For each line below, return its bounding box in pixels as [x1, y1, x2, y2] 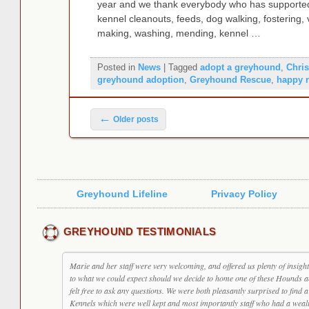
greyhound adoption [97, 74, 184, 86]
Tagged [168, 62, 197, 73]
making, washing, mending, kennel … [97, 28, 261, 39]
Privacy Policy [211, 188, 278, 200]
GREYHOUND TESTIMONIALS [63, 226, 217, 238]
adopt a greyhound [199, 62, 281, 73]
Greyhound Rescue [189, 74, 271, 86]
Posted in [97, 62, 135, 73]
